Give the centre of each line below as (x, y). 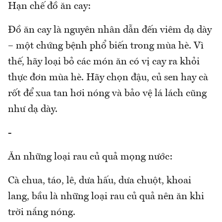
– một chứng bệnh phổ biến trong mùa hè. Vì (106, 46)
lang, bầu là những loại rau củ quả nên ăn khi (106, 196)
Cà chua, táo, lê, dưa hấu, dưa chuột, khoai (100, 181)
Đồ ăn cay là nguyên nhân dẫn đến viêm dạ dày (110, 30)
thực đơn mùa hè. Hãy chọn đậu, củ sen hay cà (108, 78)
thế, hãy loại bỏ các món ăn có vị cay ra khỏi (104, 62)
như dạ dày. (33, 109)
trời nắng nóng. (42, 212)
